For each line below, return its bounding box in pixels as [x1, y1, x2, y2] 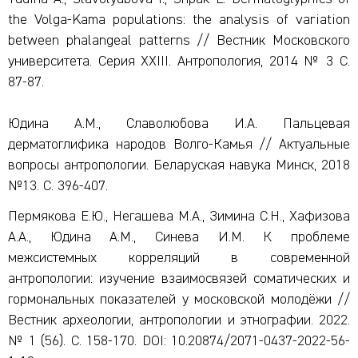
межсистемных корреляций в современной [8, 251, 350, 265]
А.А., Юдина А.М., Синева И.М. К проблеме [8, 230, 350, 245]
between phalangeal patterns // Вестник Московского [8, 34, 350, 48]
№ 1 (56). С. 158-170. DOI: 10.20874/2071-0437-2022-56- [8, 334, 350, 348]
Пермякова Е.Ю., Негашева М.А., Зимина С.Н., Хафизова [8, 209, 350, 224]
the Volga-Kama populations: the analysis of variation [8, 13, 350, 27]
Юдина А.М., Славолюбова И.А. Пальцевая [8, 117, 350, 131]
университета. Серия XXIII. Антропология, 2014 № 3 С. [8, 54, 350, 69]
